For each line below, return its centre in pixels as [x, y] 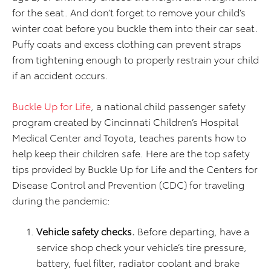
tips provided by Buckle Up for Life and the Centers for [135, 169]
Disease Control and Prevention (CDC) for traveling [128, 184]
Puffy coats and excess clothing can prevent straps [127, 44]
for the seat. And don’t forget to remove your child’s [129, 12]
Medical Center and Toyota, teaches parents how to [129, 137]
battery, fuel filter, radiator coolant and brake [138, 263]
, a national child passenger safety [168, 106]
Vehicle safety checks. [86, 231]
